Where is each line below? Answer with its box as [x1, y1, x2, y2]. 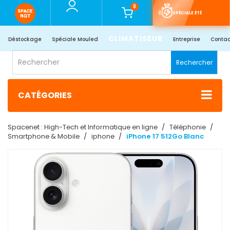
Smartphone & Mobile [8, 131, 80, 142]
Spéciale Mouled [51, 35, 98, 43]
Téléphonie [169, 122, 206, 132]
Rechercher [176, 58, 213, 67]
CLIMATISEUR [108, 33, 163, 44]
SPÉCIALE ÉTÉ [172, 10, 202, 16]
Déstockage [8, 35, 42, 43]
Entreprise [172, 35, 200, 43]
